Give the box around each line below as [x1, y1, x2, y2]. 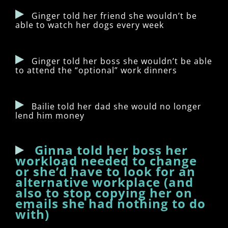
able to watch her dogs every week [15, 19, 164, 31]
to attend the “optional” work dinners [15, 64, 177, 76]
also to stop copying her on [15, 184, 192, 201]
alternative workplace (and [15, 173, 193, 190]
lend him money [15, 109, 84, 121]
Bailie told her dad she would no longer [26, 100, 202, 112]
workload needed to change [15, 152, 197, 169]
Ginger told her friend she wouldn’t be [26, 10, 197, 21]
